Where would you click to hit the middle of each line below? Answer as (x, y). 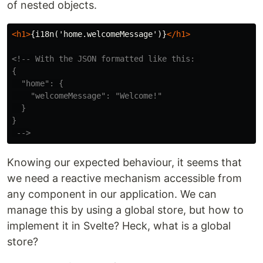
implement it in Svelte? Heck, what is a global (119, 226)
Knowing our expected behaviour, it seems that (124, 162)
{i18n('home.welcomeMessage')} (99, 34)
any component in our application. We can (112, 194)
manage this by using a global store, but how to (125, 210)
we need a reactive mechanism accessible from (124, 178)
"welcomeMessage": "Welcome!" (87, 96)
